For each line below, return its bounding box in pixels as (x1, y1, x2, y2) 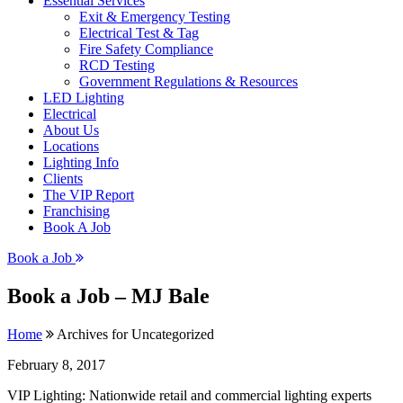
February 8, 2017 (7, 356, 105, 372)
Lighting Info (43, 155, 119, 170)
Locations (43, 139, 99, 154)
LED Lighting (43, 90, 124, 105)
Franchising (43, 203, 110, 219)
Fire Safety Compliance (79, 41, 213, 57)
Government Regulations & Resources (79, 74, 298, 89)
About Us (43, 122, 99, 138)
